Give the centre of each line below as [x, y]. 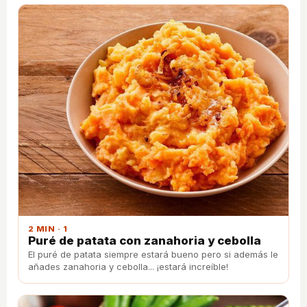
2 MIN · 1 [48, 229]
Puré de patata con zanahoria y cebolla [145, 240]
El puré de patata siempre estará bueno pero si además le [153, 254]
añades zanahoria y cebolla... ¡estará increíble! [128, 266]
